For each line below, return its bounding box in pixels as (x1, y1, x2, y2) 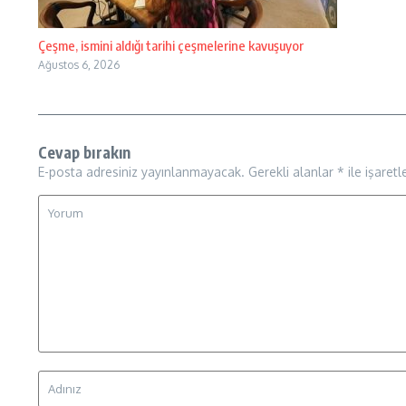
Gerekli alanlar (248, 164, 337, 179)
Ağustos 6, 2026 (38, 58, 120, 72)
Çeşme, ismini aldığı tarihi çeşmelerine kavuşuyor (38, 37, 304, 53)
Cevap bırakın (38, 142, 131, 162)
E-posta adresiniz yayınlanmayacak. (38, 164, 245, 179)
